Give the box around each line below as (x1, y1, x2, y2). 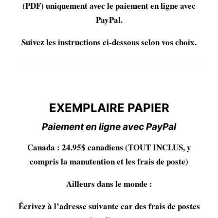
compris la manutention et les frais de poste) (30, 155, 188, 168)
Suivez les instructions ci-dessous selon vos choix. (21, 36, 197, 49)
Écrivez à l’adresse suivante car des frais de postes (18, 200, 200, 213)
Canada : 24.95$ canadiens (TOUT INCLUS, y (27, 141, 191, 154)
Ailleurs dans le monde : (66, 178, 152, 190)
